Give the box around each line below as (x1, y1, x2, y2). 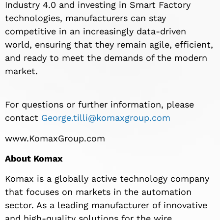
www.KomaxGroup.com (5, 133, 105, 143)
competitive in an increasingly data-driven (5, 26, 186, 36)
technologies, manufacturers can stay (5, 12, 166, 23)
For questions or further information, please (5, 99, 194, 110)
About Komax (5, 153, 63, 164)
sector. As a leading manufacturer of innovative (5, 200, 207, 211)
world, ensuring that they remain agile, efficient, (5, 39, 213, 50)
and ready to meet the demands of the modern (5, 52, 207, 63)
